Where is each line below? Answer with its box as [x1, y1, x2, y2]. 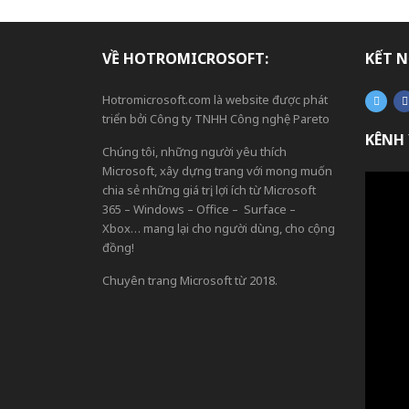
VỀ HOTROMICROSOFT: [102, 48, 268, 68]
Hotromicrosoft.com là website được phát [102, 91, 328, 108]
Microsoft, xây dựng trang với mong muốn [102, 163, 332, 179]
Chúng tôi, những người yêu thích [102, 143, 287, 160]
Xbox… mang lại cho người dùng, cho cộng [102, 220, 335, 236]
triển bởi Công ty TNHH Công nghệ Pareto [102, 110, 330, 127]
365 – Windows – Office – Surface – [102, 201, 296, 217]
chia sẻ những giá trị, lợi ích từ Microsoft [102, 182, 316, 198]
